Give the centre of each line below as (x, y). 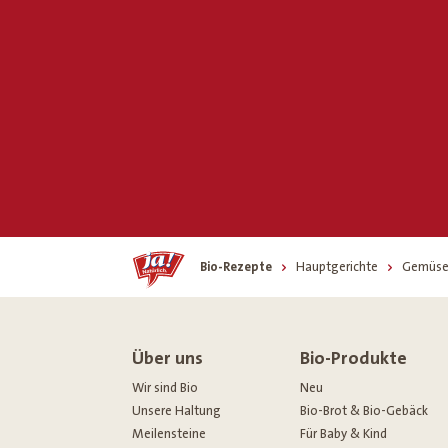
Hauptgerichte (337, 266)
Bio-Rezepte (236, 266)
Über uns (167, 358)
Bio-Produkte (353, 358)
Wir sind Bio (165, 387)
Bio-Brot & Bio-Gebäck (363, 410)
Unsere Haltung (176, 410)
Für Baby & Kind (343, 433)
